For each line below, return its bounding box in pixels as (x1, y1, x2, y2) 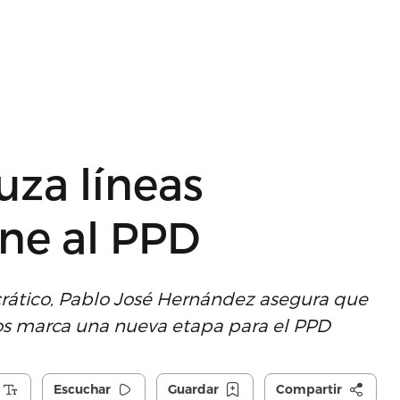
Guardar (167, 381, 219, 397)
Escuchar (53, 381, 111, 397)
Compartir (275, 381, 342, 397)
